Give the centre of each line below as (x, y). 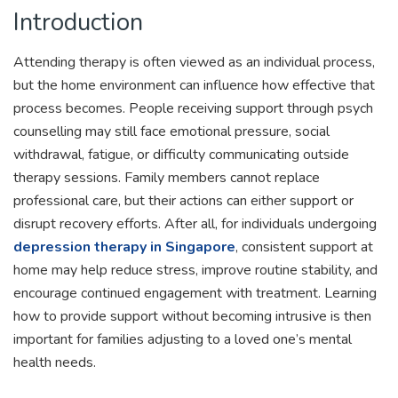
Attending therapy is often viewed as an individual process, (194, 62)
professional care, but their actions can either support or (183, 200)
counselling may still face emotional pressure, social (171, 131)
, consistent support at (304, 247)
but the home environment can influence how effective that (194, 85)
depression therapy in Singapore (124, 247)
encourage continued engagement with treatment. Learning (195, 293)
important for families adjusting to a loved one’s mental (183, 339)
